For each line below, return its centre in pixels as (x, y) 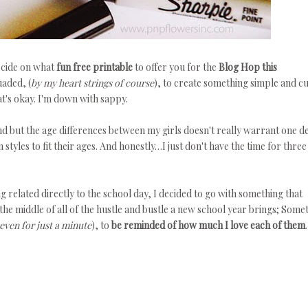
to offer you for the (176, 67)
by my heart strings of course (92, 83)
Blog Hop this (248, 67)
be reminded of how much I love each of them (208, 225)
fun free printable (95, 67)
